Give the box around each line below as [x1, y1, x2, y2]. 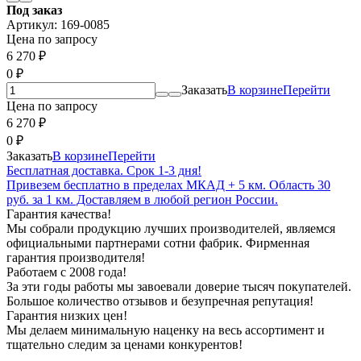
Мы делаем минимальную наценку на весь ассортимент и [6, 322, 325, 337]
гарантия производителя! [6, 250, 145, 264]
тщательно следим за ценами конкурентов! [6, 337, 243, 351]
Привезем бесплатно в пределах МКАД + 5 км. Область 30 [6, 177, 330, 192]
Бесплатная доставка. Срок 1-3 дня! [6, 163, 201, 177]
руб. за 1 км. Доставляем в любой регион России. [6, 192, 278, 206]
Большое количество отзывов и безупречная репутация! [6, 293, 313, 308]
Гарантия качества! [6, 206, 111, 221]
